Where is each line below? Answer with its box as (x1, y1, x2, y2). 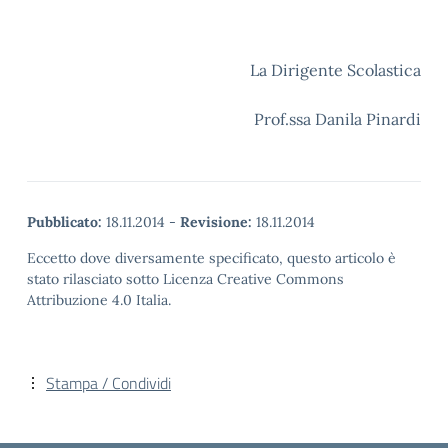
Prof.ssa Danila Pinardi (226, 109, 421, 129)
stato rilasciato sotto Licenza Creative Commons (27, 270, 344, 288)
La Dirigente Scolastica (250, 60, 421, 80)
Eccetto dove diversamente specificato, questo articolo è (27, 249, 396, 267)
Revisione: (180, 213, 252, 231)
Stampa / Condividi (46, 371, 171, 395)
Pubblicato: (27, 213, 102, 231)
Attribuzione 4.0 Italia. (27, 291, 171, 309)
